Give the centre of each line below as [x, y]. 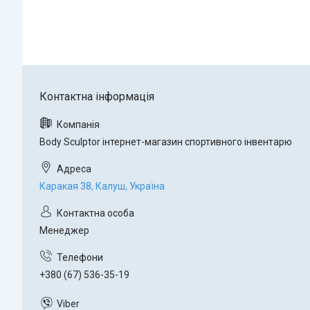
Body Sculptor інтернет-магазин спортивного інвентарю [166, 142]
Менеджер [64, 231]
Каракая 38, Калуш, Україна [102, 186]
